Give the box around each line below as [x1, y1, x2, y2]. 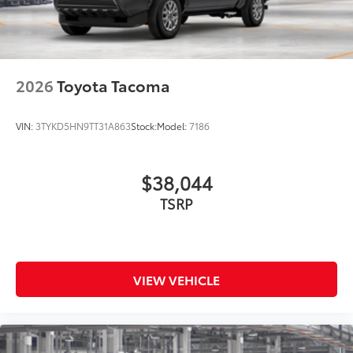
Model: [157, 119, 189, 133]
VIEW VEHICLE [133, 270, 220, 289]
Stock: [131, 119, 157, 133]
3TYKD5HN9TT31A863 [35, 119, 131, 133]
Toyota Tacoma [57, 74, 170, 97]
